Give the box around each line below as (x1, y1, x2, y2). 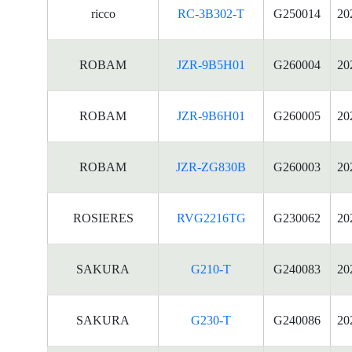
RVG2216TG (176, 211, 246, 225)
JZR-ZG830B (176, 160, 246, 174)
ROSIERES (72, 211, 134, 225)
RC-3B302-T (178, 7, 244, 20)
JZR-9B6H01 (177, 109, 245, 123)
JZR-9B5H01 (177, 58, 245, 71)
